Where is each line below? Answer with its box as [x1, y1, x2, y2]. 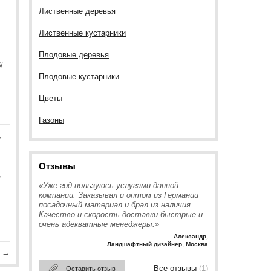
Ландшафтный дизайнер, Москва [107, 241, 208, 247]
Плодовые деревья [39, 50, 109, 59]
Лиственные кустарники [39, 28, 126, 38]
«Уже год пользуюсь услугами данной [39, 181, 178, 190]
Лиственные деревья [39, 7, 116, 16]
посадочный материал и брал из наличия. [39, 200, 193, 209]
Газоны [39, 116, 64, 125]
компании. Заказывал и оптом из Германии [39, 191, 198, 200]
